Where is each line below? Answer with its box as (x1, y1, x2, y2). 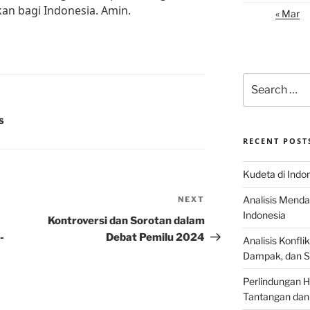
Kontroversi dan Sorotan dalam (48, 215, 206, 228)
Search (241, 74, 275, 86)
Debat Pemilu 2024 (106, 231, 206, 244)
